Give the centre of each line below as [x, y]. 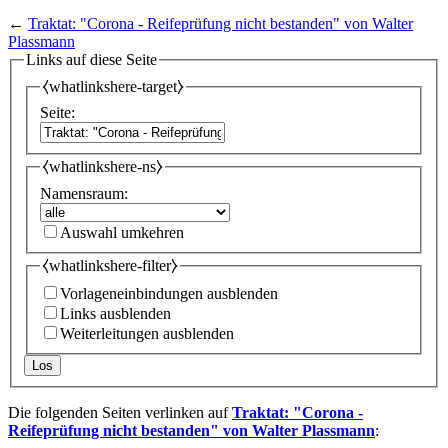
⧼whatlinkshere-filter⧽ [110, 265]
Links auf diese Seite [91, 60]
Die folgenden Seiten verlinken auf [120, 413]
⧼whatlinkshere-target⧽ [113, 86]
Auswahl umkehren [122, 232]
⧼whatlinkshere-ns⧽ [102, 167]
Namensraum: [84, 193]
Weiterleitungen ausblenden [147, 334]
